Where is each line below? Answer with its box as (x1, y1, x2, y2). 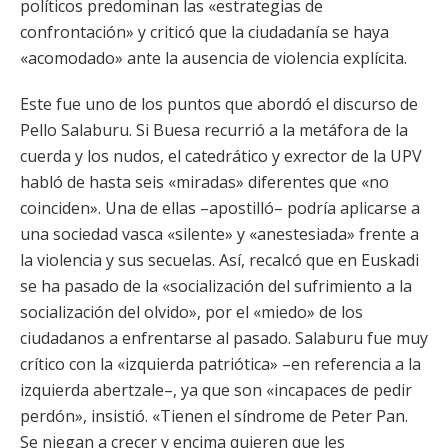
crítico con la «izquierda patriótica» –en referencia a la (20, 353, 421, 375)
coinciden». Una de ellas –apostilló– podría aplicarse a (20, 197, 420, 219)
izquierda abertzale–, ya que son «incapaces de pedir (20, 379, 412, 401)
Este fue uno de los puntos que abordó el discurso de (20, 93, 418, 115)
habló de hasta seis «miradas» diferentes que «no (20, 171, 389, 193)
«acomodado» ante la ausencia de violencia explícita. (20, 47, 407, 69)
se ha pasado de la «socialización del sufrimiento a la (20, 275, 412, 297)
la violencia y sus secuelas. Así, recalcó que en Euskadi (20, 249, 419, 271)
